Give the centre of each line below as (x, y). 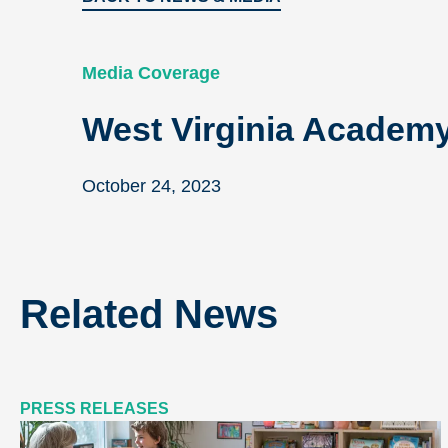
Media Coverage (151, 73)
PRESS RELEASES (94, 408)
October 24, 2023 (151, 186)
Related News (149, 314)
